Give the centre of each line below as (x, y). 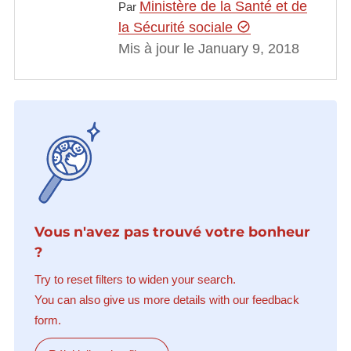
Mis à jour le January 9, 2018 (208, 48)
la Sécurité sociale (177, 27)
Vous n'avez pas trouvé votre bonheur (172, 232)
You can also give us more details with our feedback (166, 300)
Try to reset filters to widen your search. (135, 280)
